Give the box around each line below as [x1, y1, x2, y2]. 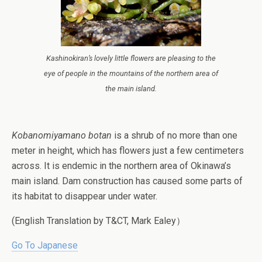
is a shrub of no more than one [112, 129, 237, 141]
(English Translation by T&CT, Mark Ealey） [12, 215, 185, 226]
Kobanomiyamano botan [12, 129, 112, 141]
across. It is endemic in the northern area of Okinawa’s [12, 160, 231, 171]
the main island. [105, 84, 157, 93]
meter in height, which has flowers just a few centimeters [12, 144, 244, 156]
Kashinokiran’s [46, 54, 92, 63]
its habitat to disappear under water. [12, 190, 157, 202]
